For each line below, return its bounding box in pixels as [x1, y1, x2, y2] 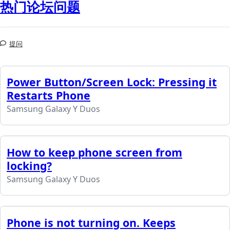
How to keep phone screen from [7, 145, 182, 160]
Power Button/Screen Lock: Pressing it [7, 74, 217, 90]
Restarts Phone [7, 88, 90, 103]
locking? [7, 158, 52, 174]
